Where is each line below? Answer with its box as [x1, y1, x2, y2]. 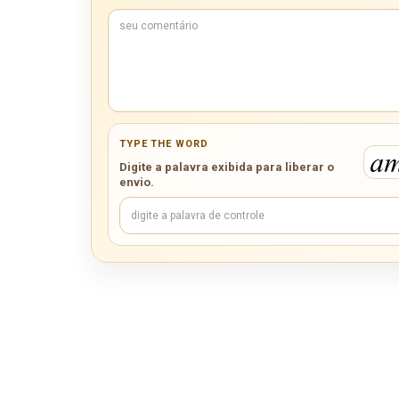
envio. [119, 175, 154, 189]
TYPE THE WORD [119, 138, 208, 151]
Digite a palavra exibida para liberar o [119, 159, 334, 174]
